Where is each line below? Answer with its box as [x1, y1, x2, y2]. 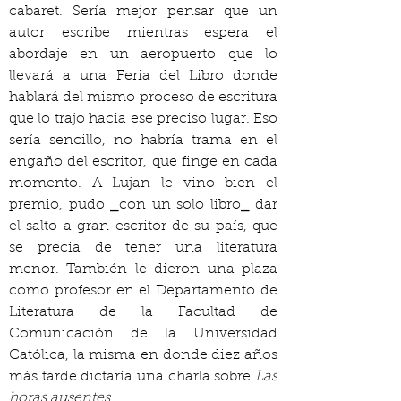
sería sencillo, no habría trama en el [9, 133, 277, 148]
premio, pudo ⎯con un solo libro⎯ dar [9, 198, 277, 212]
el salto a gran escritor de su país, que [9, 219, 277, 234]
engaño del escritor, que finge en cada [9, 155, 277, 169]
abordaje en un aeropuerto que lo [9, 47, 277, 62]
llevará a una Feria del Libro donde [9, 69, 277, 83]
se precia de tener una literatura [9, 241, 277, 255]
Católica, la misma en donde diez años [9, 348, 277, 363]
